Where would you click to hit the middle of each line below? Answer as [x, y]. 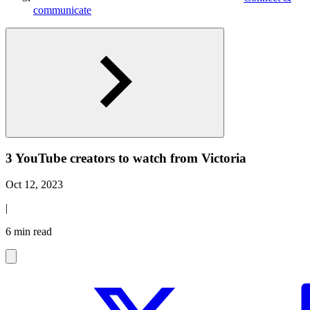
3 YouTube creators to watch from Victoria [126, 158]
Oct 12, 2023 [34, 185]
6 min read [29, 232]
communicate [62, 10]
